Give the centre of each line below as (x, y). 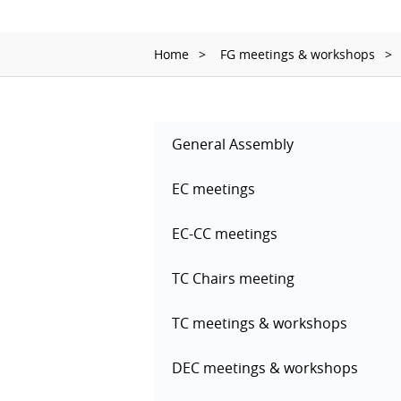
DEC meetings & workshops (265, 368)
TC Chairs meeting (233, 278)
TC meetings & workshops (260, 323)
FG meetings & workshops (298, 54)
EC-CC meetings (225, 234)
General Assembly (233, 144)
